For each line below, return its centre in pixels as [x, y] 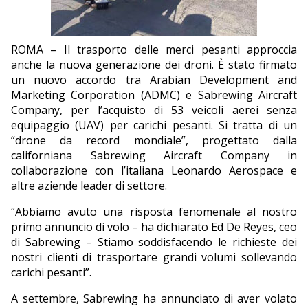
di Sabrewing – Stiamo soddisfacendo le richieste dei [154, 242]
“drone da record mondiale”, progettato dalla [154, 141]
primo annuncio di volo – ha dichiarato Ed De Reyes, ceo [154, 227]
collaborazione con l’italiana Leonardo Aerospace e [154, 171]
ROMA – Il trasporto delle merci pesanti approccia [154, 50]
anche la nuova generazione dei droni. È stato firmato [154, 65]
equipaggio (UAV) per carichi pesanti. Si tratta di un [154, 125]
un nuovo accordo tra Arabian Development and [154, 80]
